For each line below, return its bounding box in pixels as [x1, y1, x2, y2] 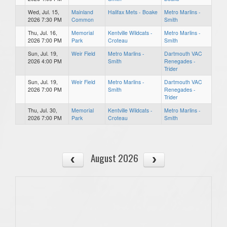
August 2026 [90, 150, 138, 165]
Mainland [71, 8, 93, 16]
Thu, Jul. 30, [28, 106, 57, 114]
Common [71, 15, 94, 23]
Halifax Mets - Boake [108, 8, 158, 16]
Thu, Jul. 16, [28, 28, 57, 36]
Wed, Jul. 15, [28, 8, 59, 16]
